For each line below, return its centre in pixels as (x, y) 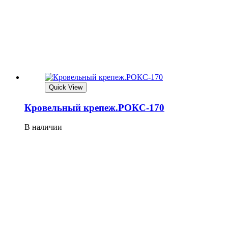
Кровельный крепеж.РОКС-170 (94, 107)
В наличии (43, 127)
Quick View (66, 87)
